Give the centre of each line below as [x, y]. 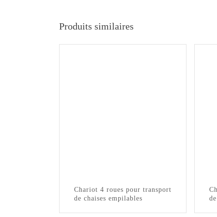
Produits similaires [96, 26]
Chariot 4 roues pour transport [123, 190]
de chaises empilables [108, 198]
